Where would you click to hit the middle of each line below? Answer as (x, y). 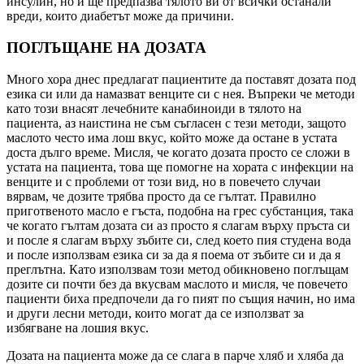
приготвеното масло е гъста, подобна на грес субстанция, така (180, 210)
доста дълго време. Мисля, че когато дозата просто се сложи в (178, 152)
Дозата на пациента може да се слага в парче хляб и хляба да (175, 355)
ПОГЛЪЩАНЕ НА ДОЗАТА (106, 47)
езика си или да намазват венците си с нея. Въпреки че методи (181, 93)
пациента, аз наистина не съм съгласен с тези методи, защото (176, 123)
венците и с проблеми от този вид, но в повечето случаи (164, 181)
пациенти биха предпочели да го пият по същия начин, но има (181, 298)
